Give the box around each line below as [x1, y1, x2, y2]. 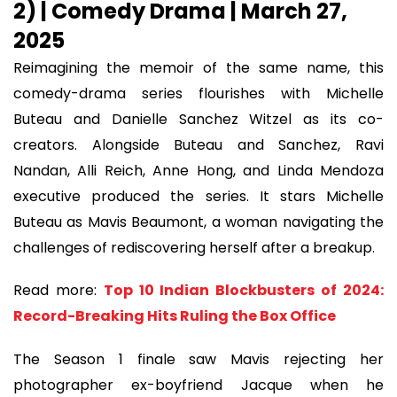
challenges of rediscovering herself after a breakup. [13, 237, 375, 258]
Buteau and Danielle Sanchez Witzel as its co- [13, 108, 384, 129]
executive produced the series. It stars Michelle [13, 185, 384, 206]
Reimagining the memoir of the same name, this [13, 57, 384, 78]
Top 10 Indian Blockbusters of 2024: [103, 280, 385, 301]
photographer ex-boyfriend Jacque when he [13, 374, 384, 395]
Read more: [13, 280, 104, 301]
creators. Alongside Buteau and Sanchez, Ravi [13, 134, 384, 155]
